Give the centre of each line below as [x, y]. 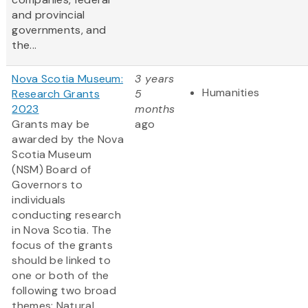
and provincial [48, 15]
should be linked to [62, 261]
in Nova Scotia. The [62, 230]
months [155, 109]
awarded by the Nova [68, 140]
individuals [39, 200]
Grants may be [51, 124]
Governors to [47, 185]
